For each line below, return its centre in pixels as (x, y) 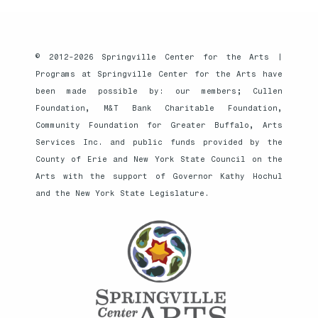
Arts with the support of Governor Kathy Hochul (159, 176)
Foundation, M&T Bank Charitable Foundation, (159, 108)
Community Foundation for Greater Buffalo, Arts (159, 125)
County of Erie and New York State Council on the (159, 159)
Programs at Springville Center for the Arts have (159, 74)
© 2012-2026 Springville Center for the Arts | (159, 57)
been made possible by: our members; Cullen (159, 91)
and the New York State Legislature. (122, 193)
